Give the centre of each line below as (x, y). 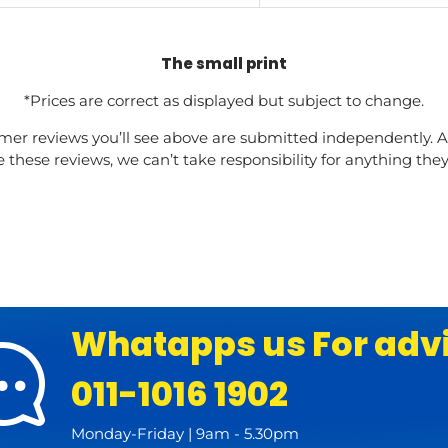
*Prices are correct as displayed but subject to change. (224, 100)
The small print (224, 63)
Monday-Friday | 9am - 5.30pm (184, 433)
